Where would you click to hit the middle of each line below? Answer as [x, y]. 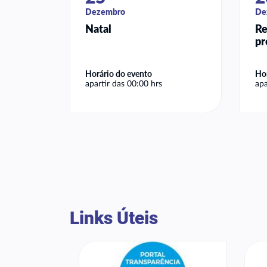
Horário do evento [119, 74]
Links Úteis [114, 218]
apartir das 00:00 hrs [124, 84]
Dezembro [105, 12]
